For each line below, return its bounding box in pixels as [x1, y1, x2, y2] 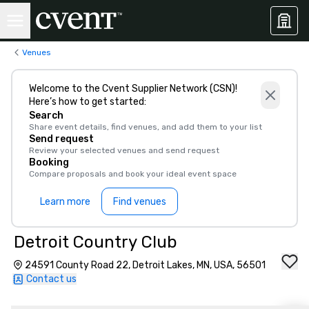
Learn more [40, 195, 90, 208]
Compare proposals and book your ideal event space [29, 169, 237, 179]
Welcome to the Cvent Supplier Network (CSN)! [29, 83, 237, 94]
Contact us [26, 273, 77, 285]
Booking [29, 157, 69, 168]
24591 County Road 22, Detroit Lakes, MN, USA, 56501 [25, 259, 266, 271]
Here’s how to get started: [29, 96, 146, 108]
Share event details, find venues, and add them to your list [29, 122, 262, 132]
